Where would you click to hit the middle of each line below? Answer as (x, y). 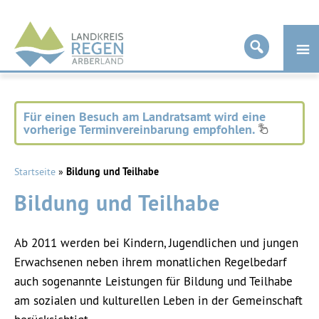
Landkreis (58, 31)
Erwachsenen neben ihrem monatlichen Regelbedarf (150, 262)
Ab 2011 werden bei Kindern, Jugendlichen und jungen (156, 243)
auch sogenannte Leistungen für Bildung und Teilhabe (153, 281)
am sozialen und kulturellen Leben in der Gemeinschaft (158, 300)
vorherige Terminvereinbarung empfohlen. (141, 129)
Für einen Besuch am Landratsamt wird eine (145, 116)
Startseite (35, 172)
